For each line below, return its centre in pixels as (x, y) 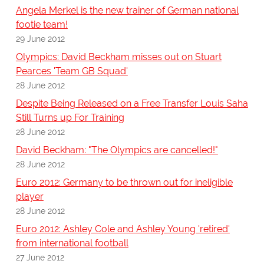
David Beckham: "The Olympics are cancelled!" (117, 150)
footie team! (42, 25)
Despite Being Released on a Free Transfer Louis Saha (132, 104)
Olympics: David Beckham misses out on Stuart (118, 57)
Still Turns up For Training (70, 118)
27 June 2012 (40, 258)
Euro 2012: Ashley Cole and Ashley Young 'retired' (123, 229)
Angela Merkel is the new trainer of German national (127, 11)
